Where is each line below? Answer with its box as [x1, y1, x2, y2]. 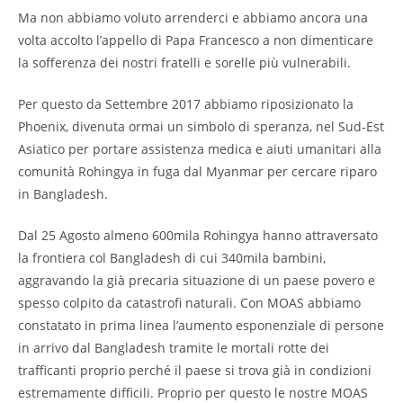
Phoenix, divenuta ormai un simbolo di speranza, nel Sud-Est [18, 117, 384, 135]
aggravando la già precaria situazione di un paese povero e [18, 271, 375, 289]
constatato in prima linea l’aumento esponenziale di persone [18, 316, 384, 334]
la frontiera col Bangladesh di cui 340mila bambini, [18, 248, 326, 266]
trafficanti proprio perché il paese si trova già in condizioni [18, 361, 372, 379]
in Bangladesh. [18, 184, 108, 202]
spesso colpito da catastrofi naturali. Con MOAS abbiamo [18, 293, 361, 311]
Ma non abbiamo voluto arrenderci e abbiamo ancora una [18, 8, 368, 26]
